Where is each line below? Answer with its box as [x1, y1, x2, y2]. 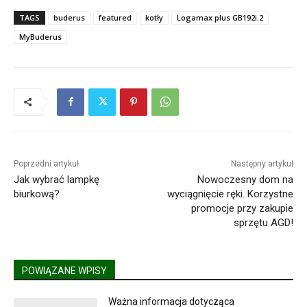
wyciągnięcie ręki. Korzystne [167, 187, 293, 200]
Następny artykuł [230, 158, 293, 169]
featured [99, 12, 132, 23]
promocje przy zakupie [191, 201, 293, 214]
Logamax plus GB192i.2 [177, 12, 263, 23]
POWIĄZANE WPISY [22, 265, 107, 276]
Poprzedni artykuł [14, 158, 79, 169]
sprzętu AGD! [233, 216, 293, 229]
